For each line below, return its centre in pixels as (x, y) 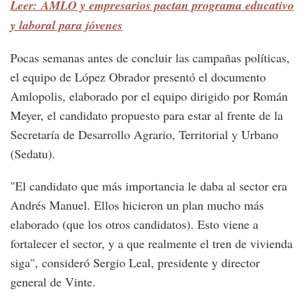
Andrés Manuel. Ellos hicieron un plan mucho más (137, 205)
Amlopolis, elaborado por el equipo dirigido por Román (149, 96)
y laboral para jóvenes (66, 25)
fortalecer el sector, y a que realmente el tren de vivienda (151, 244)
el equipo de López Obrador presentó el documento (138, 77)
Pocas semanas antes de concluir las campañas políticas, (150, 58)
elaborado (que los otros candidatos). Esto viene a (134, 224)
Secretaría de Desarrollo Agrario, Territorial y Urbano (144, 135)
